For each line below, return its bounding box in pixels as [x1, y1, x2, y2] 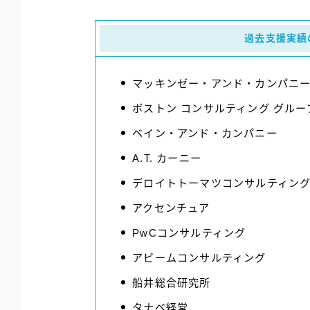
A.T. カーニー [132, 152, 202, 164]
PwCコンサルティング [132, 226, 246, 239]
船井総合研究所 [132, 276, 211, 289]
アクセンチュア [132, 201, 210, 214]
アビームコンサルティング [132, 251, 266, 264]
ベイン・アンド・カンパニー [132, 127, 277, 139]
